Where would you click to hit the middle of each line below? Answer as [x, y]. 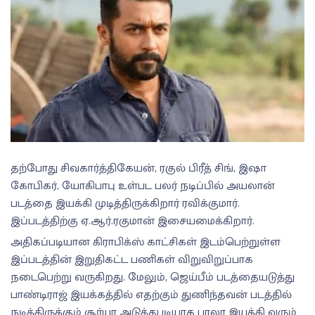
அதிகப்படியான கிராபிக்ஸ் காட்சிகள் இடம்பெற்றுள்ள [146, 242]
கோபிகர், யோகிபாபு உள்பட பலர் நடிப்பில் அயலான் [143, 186]
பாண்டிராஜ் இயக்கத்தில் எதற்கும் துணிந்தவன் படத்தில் [151, 295]
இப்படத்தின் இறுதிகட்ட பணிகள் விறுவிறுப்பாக [132, 259]
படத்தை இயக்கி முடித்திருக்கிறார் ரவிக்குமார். [125, 203]
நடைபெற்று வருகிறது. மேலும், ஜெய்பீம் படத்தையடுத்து [153, 277]
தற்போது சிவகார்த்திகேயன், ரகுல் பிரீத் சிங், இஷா [139, 168]
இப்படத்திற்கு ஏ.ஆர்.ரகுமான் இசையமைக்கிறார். [133, 221]
